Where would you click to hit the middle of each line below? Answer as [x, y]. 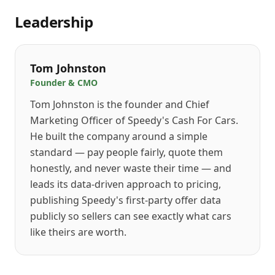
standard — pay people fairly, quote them [126, 152]
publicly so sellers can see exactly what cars [131, 216]
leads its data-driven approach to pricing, [126, 184]
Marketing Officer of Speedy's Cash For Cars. [134, 120]
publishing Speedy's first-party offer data [126, 200]
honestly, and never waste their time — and [131, 168]
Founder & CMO [64, 83]
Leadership [54, 22]
